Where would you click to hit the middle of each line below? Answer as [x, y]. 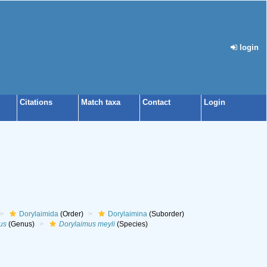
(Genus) [20, 224]
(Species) [131, 224]
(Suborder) [165, 214]
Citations [36, 102]
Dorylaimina [127, 214]
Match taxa [101, 102]
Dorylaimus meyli [87, 224]
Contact [156, 102]
